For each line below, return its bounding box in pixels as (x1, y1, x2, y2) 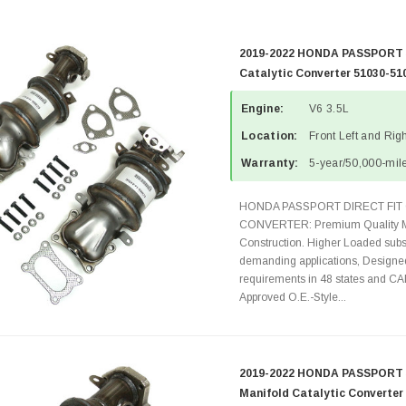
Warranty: (241, 157, 299, 169)
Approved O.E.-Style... (239, 291, 346, 304)
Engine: (241, 102, 285, 115)
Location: (241, 130, 298, 142)
